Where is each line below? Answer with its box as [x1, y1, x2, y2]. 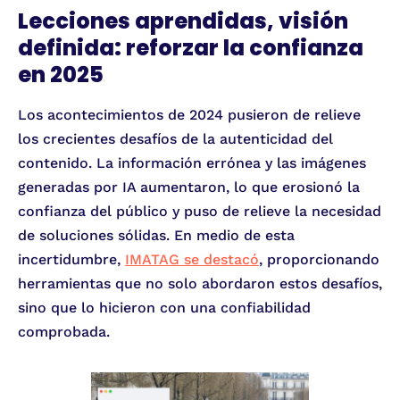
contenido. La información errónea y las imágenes [18, 154, 366, 172]
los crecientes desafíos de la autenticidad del [18, 130, 333, 148]
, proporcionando [259, 251, 379, 269]
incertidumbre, [18, 251, 125, 269]
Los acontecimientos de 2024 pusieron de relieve [18, 106, 361, 124]
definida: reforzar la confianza [18, 33, 363, 63]
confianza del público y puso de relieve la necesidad [18, 203, 381, 221]
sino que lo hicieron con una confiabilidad [18, 299, 311, 317]
